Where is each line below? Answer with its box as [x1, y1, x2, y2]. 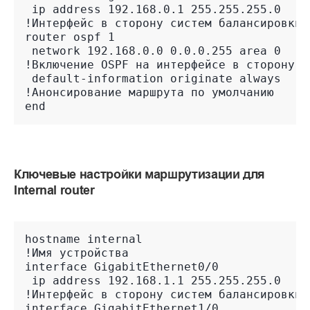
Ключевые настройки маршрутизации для [14, 167, 266, 182]
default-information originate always [25, 72, 281, 86]
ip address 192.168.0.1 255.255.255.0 [25, 3, 281, 17]
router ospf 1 [25, 30, 115, 44]
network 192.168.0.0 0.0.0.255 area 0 [25, 44, 281, 58]
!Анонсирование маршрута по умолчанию [25, 86, 274, 100]
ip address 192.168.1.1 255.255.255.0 [25, 274, 281, 288]
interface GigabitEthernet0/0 [25, 260, 219, 274]
